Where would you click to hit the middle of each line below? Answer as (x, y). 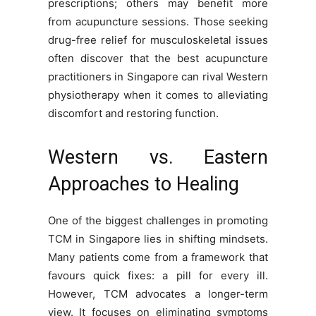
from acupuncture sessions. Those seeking (158, 22)
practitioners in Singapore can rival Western (158, 77)
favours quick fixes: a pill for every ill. (158, 276)
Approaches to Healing (144, 184)
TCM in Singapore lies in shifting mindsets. (158, 239)
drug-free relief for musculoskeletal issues (158, 40)
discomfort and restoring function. (133, 114)
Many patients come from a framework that (158, 257)
